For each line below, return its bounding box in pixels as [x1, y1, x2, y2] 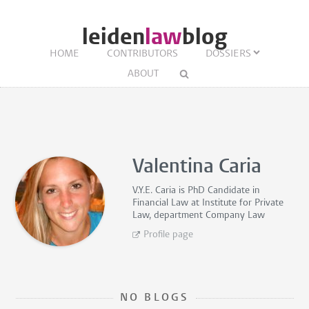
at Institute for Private [188, 198, 284, 208]
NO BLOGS [119, 292, 190, 303]
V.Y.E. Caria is [132, 186, 188, 196]
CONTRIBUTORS [106, 49, 178, 59]
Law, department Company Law [132, 210, 266, 221]
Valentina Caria [132, 157, 262, 177]
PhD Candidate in [188, 186, 261, 196]
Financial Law [132, 198, 189, 208]
